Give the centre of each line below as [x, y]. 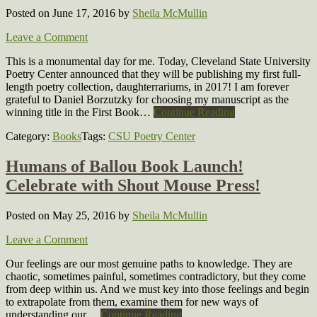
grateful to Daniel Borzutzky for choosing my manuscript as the [147, 100]
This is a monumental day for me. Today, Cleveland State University [158, 62]
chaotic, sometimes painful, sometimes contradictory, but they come [156, 277]
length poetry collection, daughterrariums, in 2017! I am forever [147, 87]
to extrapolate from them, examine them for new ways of [132, 302]
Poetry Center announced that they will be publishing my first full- [153, 74]
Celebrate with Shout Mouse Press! [133, 186]
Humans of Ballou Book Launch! [125, 167]
